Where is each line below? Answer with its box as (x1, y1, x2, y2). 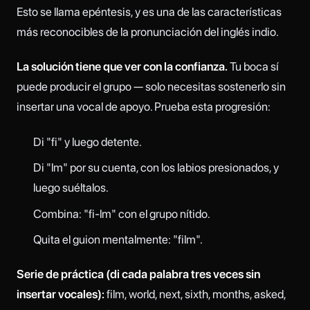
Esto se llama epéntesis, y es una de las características (17, 5, 282, 19)
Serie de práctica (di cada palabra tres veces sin (17, 267, 260, 282)
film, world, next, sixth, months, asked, (104, 287, 286, 302)
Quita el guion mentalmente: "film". (33, 232, 203, 247)
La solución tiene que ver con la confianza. (17, 60, 228, 74)
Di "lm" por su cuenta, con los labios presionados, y (33, 161, 279, 175)
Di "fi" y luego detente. (33, 134, 142, 149)
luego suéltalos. (33, 181, 109, 195)
